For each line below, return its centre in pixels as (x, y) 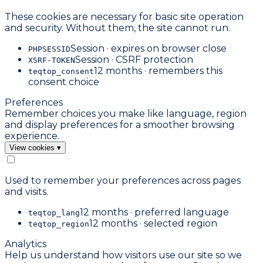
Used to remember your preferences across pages (123, 181)
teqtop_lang (54, 213)
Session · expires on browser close (149, 48)
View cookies (33, 148)
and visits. (26, 192)
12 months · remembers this (158, 71)
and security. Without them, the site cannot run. (117, 28)
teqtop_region (59, 224)
